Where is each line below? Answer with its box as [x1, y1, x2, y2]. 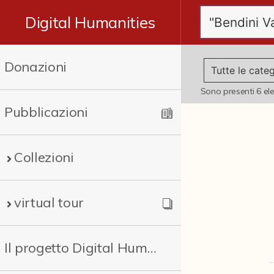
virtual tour [14, 194, 84, 211]
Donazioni [4, 58, 67, 75]
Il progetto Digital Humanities [147, 239, 157, 256]
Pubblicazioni [4, 103, 88, 120]
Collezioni [14, 149, 74, 166]
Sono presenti [200, 86, 257, 97]
